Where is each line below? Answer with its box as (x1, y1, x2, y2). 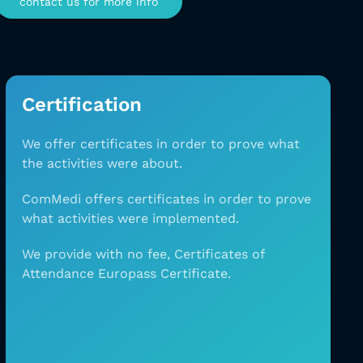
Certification (21, 93, 142, 116)
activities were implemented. (57, 211, 239, 226)
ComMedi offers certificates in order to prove (21, 191, 311, 207)
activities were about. (46, 156, 182, 171)
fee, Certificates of (147, 246, 264, 262)
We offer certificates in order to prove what (21, 136, 300, 152)
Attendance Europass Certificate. (21, 266, 231, 281)
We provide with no (21, 246, 143, 262)
